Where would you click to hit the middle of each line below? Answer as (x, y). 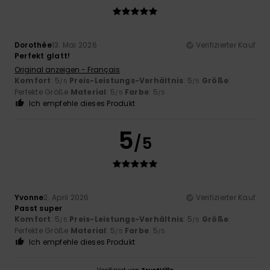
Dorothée (33, 45)
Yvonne (29, 197)
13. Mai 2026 (74, 45)
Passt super (39, 208)
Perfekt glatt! (42, 55)
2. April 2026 (66, 197)
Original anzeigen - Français (67, 69)
